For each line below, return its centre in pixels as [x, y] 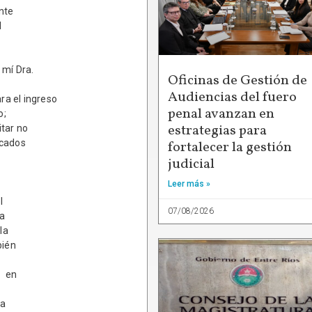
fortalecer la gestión [230, 147]
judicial [191, 164]
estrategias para [217, 131]
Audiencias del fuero [232, 97]
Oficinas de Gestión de [237, 80]
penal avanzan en [221, 114]
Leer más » [189, 184]
